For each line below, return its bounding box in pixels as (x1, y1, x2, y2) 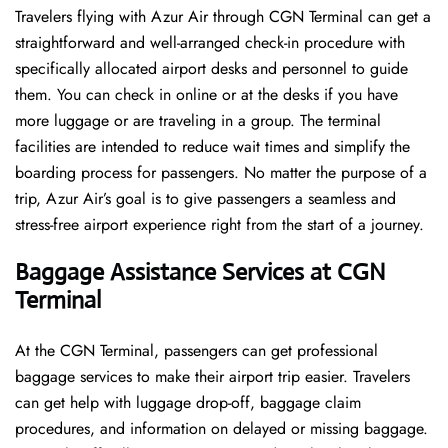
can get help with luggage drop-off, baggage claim (15, 391, 361, 415)
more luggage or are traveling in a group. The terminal (15, 109, 381, 133)
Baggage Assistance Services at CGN (15, 257, 386, 288)
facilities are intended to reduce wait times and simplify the (15, 135, 410, 159)
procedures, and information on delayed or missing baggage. (15, 417, 428, 441)
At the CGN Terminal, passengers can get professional (15, 339, 378, 363)
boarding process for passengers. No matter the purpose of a (15, 161, 427, 185)
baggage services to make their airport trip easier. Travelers (15, 365, 410, 389)
